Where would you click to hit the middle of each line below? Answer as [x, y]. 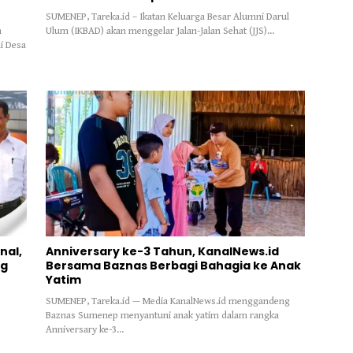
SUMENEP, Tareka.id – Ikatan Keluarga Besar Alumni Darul [167, 17]
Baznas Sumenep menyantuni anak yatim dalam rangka [162, 315]
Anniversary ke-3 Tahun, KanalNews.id [162, 251]
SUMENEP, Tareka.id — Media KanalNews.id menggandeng [167, 301]
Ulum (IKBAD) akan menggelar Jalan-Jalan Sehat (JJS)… [160, 31]
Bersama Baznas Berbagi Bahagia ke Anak [173, 265]
